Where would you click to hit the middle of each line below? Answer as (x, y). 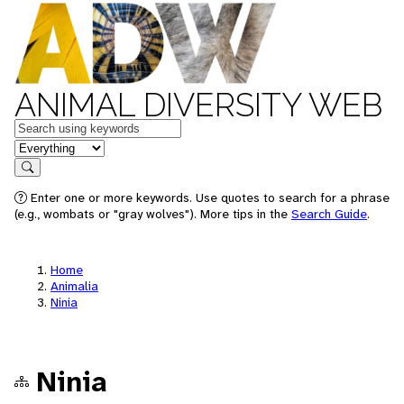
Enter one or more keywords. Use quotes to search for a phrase (208, 197)
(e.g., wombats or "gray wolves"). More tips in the (153, 214)
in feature (43, 147)
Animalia (74, 286)
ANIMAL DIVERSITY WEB (198, 105)
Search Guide (329, 214)
